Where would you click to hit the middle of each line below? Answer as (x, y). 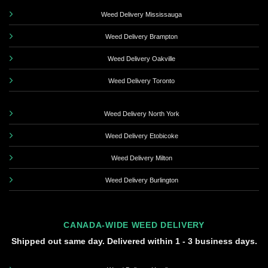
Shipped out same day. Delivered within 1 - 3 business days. (134, 241)
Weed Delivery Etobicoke (141, 136)
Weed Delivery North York (141, 114)
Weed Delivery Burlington (141, 180)
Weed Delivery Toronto (141, 80)
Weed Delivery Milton (141, 158)
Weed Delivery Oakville (141, 58)
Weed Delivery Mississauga (141, 14)
